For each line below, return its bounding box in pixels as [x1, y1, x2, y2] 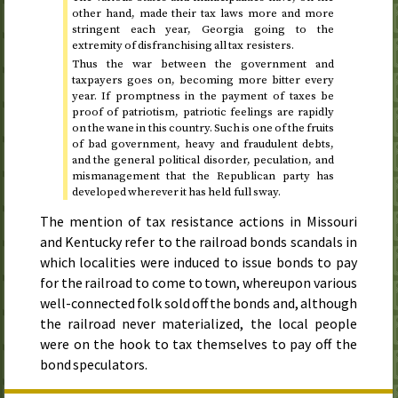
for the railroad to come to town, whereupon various [40, 273, 357, 291]
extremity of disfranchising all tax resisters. [71, 37, 294, 52]
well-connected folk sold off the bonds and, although [40, 293, 357, 312]
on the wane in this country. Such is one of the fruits [71, 121, 335, 136]
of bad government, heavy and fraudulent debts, [71, 137, 335, 152]
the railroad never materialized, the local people [40, 314, 357, 332]
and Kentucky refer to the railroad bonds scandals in [40, 232, 357, 251]
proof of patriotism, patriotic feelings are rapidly [71, 105, 335, 120]
